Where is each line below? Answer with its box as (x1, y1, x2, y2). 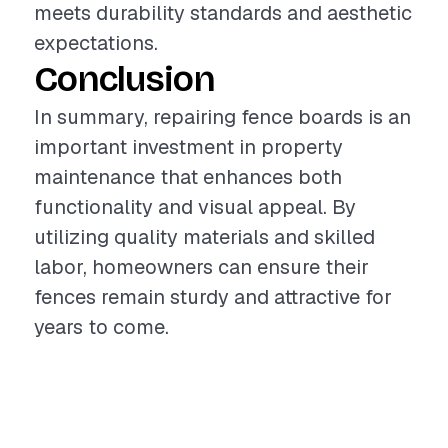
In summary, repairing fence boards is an (34, 104, 411, 130)
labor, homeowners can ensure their (34, 254, 369, 280)
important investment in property (34, 134, 343, 160)
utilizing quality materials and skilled (34, 224, 375, 250)
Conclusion (34, 58, 215, 101)
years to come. (34, 314, 169, 340)
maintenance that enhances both (34, 164, 342, 190)
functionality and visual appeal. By (34, 194, 356, 220)
